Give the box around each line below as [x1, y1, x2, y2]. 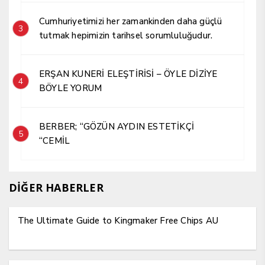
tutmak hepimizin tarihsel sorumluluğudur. [39, 30, 213, 42]
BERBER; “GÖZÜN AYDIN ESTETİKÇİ [39, 121, 80, 133]
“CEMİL [39, 135, 70, 147]
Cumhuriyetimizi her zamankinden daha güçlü [39, 15, 222, 28]
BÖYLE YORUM [39, 82, 102, 95]
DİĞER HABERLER [9, 180, 104, 195]
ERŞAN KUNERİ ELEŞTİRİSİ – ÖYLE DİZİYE [39, 68, 218, 80]
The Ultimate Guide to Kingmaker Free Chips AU [18, 215, 218, 227]
